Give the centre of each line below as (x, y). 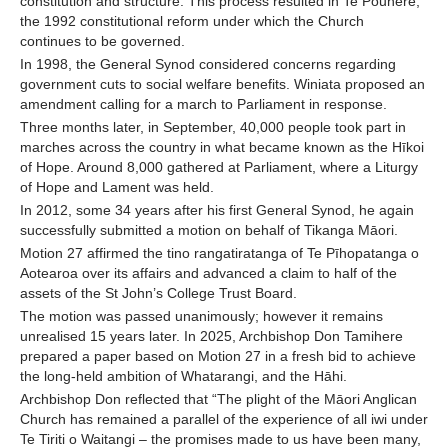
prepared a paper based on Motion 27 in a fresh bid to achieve (218, 356)
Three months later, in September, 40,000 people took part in (213, 127)
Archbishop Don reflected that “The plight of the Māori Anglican (218, 399)
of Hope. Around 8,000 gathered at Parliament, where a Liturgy (219, 167)
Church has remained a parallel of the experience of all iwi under (224, 419)
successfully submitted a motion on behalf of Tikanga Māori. (211, 230)
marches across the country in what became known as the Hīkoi (222, 147)
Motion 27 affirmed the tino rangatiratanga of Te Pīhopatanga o (219, 253)
